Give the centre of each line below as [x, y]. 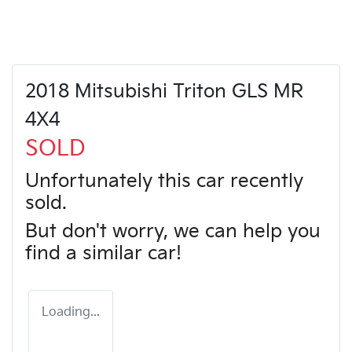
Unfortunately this [111, 181]
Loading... [71, 312]
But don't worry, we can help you [173, 231]
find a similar [86, 253]
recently [264, 181]
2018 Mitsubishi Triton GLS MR [164, 91]
